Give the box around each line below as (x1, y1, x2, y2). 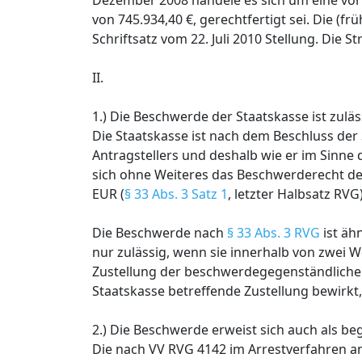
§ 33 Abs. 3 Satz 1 (124, 185, 228, 203)
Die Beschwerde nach (92, 224, 227, 242)
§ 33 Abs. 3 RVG (227, 224, 320, 242)
